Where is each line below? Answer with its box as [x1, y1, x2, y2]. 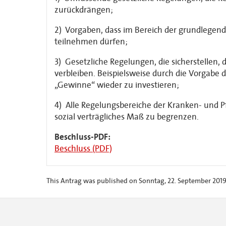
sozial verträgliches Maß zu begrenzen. [54, 111, 199, 122]
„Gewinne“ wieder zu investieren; [54, 80, 179, 90]
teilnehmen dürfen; [54, 36, 128, 47]
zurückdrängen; [54, 5, 113, 15]
